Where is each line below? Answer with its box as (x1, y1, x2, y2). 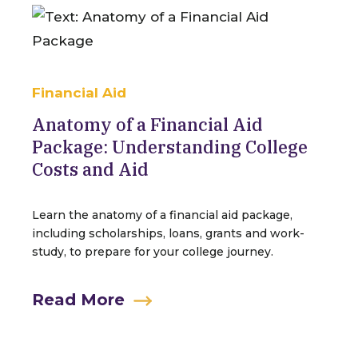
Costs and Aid (32, 157, 149, 181)
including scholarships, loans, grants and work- (32, 226, 304, 241)
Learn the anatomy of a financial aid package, (32, 208, 292, 222)
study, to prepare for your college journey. (32, 245, 273, 259)
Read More (32, 290, 125, 309)
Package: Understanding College (32, 135, 308, 158)
